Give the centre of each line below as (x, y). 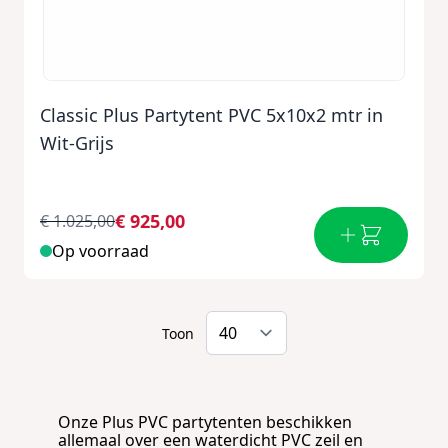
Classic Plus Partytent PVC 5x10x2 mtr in (211, 115)
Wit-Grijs (77, 143)
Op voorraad (100, 251)
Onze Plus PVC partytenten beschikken (205, 422)
